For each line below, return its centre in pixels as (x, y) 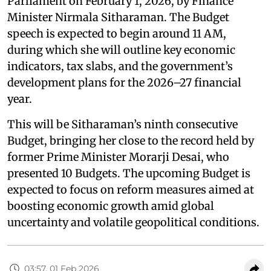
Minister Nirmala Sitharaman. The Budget (118, 18)
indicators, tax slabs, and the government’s (120, 67)
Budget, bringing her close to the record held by (131, 141)
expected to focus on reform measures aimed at (131, 190)
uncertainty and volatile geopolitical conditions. (133, 223)
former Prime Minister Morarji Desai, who (118, 157)
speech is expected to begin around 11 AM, (117, 34)
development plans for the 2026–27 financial (124, 83)
